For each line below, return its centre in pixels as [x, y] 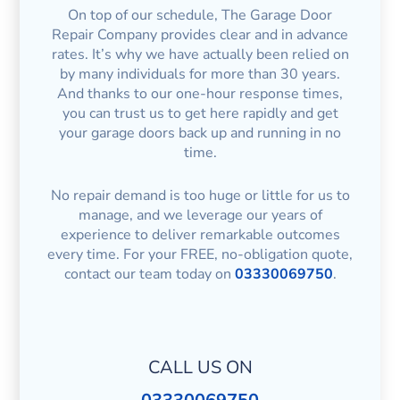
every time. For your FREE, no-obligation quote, [200, 254]
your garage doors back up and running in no [200, 133]
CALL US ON [200, 368]
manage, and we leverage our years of [200, 215]
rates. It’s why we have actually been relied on [200, 55]
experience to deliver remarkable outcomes [200, 234]
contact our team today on [149, 274]
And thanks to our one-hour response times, [200, 94]
